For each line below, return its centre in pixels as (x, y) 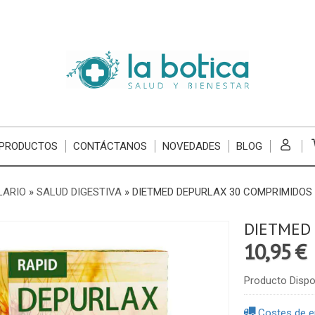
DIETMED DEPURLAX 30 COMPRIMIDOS (222, 192)
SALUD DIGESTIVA (79, 192)
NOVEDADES (191, 146)
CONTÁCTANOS (110, 146)
